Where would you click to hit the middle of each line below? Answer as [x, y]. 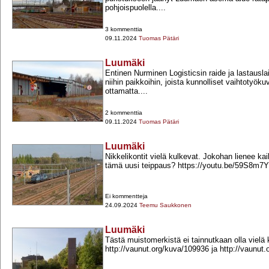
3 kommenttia [124, 29]
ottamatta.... [126, 91]
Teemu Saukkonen [165, 205]
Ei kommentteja [126, 196]
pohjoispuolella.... [135, 8]
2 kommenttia [124, 113]
